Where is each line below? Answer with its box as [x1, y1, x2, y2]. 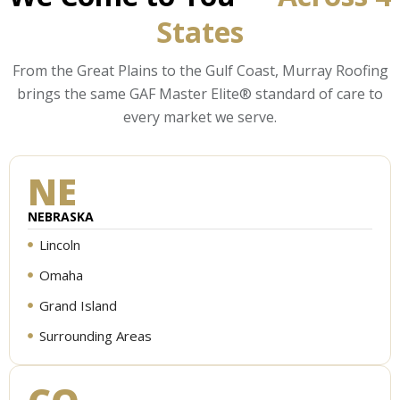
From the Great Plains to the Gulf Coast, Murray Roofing [12, 61, 388, 81]
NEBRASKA [28, 208, 94, 226]
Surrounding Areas [38, 327, 152, 346]
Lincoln [38, 236, 80, 254]
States [156, 12, 244, 52]
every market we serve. [123, 107, 277, 128]
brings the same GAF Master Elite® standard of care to [17, 84, 383, 104]
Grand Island [38, 296, 117, 315]
